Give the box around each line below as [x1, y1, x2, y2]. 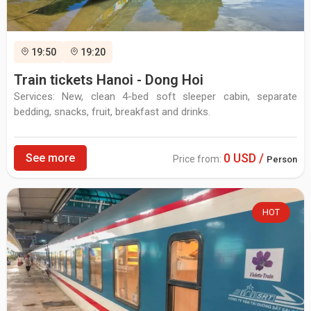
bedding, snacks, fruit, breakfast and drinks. [14, 105, 210, 118]
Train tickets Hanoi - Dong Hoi [14, 71, 203, 88]
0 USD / [224, 150, 267, 165]
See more [26, 151, 75, 165]
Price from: [173, 153, 224, 165]
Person [267, 153, 297, 165]
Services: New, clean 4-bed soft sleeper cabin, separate [14, 90, 297, 103]
